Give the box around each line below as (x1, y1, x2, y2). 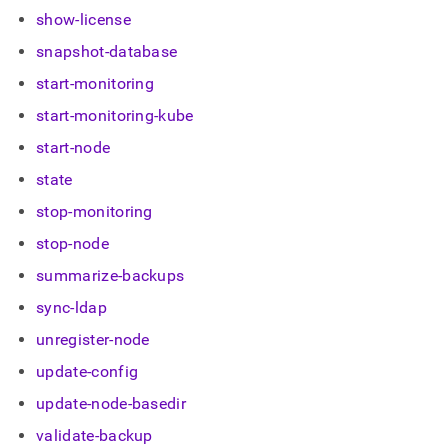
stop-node (36, 234, 109, 253)
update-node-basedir (36, 394, 187, 413)
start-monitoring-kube (36, 106, 194, 125)
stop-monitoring (36, 202, 153, 221)
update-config (36, 362, 139, 381)
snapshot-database (36, 42, 178, 61)
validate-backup (36, 426, 153, 445)
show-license (36, 10, 131, 29)
